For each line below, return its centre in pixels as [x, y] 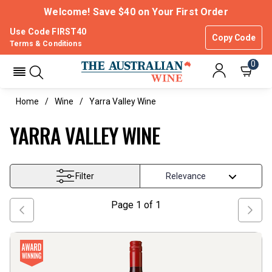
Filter [85, 176]
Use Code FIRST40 [48, 32]
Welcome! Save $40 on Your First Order [136, 12]
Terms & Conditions [46, 44]
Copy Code [234, 38]
